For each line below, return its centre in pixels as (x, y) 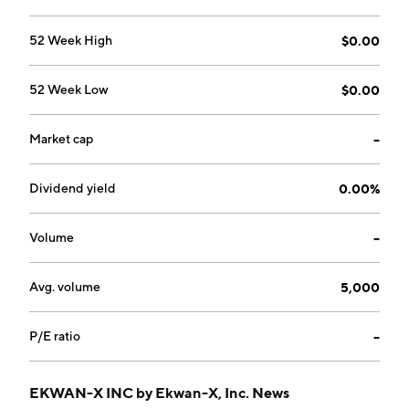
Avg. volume (65, 287)
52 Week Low (69, 89)
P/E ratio (55, 336)
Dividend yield (73, 188)
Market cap (61, 139)
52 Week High (71, 40)
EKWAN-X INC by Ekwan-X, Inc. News (159, 393)
